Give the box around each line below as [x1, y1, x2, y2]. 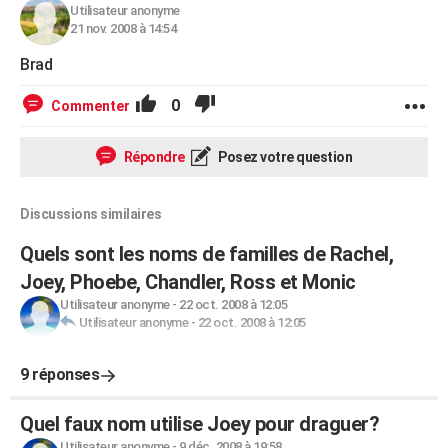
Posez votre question [215, 149, 352, 165]
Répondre [121, 149, 185, 165]
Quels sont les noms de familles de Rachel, [20, 242, 393, 266]
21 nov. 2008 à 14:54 [70, 21, 176, 36]
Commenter [51, 98, 130, 114]
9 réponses [20, 365, 99, 384]
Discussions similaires [20, 206, 161, 222]
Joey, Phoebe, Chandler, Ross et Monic [20, 270, 356, 294]
